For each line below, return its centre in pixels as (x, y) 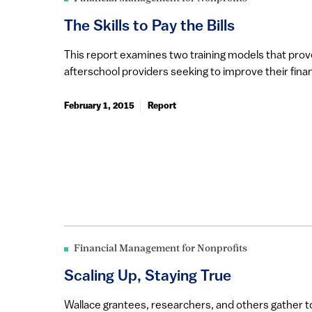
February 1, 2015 (99, 107)
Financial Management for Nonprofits (161, 249)
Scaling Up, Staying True (148, 276)
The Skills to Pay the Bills (149, 27)
